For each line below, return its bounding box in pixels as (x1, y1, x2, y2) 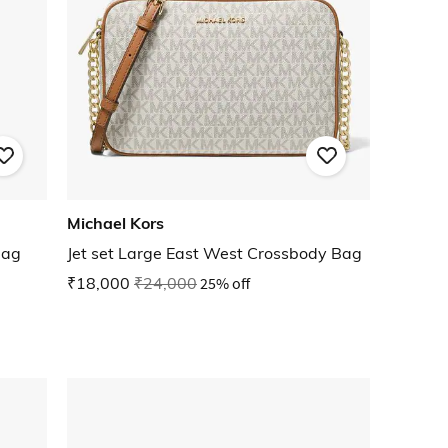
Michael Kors (67, 213, 164, 234)
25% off (200, 273, 250, 294)
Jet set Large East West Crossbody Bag (67, 243, 362, 264)
